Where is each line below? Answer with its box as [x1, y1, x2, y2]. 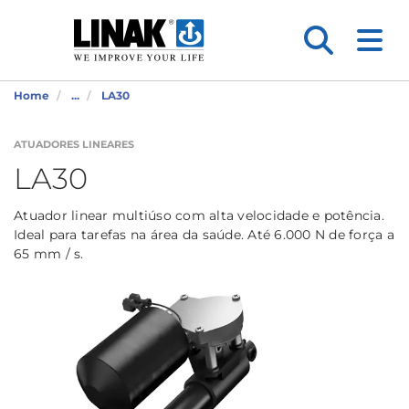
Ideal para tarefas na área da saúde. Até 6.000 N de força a [14, 226, 394, 243]
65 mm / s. [14, 246, 84, 262]
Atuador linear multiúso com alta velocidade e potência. [14, 207, 384, 224]
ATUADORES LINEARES [14, 138, 134, 151]
